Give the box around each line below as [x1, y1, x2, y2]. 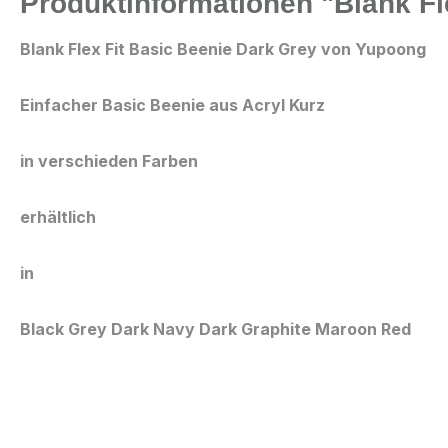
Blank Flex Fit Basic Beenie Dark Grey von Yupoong [20, 39, 426, 59]
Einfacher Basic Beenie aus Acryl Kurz [20, 95, 325, 115]
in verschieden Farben [20, 151, 198, 171]
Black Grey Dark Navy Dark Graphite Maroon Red [20, 319, 411, 339]
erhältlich [20, 207, 96, 227]
